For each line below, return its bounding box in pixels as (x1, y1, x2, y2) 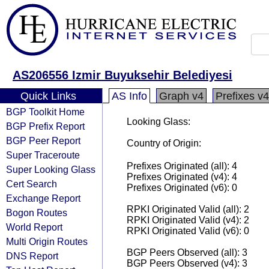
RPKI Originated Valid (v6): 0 (127, 226, 249, 236)
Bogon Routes (6, 207, 67, 218)
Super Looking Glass (6, 164, 95, 175)
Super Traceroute (6, 150, 80, 160)
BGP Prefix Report (6, 121, 85, 131)
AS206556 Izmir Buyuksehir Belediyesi (13, 68, 232, 82)
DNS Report (6, 250, 58, 261)
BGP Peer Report (6, 135, 80, 146)
